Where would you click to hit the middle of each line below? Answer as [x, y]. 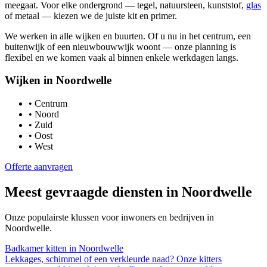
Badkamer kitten [36, 248]
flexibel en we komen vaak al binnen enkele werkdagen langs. [122, 57]
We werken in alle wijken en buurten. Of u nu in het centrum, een [128, 36]
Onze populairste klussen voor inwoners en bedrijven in [109, 217]
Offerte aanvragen [39, 167]
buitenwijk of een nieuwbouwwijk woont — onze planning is [120, 46]
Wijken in [30, 80]
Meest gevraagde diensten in [93, 192]
